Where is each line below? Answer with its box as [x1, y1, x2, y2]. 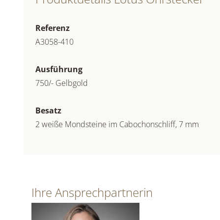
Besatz [35, 105, 61, 116]
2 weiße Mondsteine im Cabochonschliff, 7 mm [35, 119, 199, 130]
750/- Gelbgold [35, 78, 88, 88]
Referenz [35, 23, 70, 33]
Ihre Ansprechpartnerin [31, 184, 153, 200]
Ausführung [35, 64, 82, 75]
